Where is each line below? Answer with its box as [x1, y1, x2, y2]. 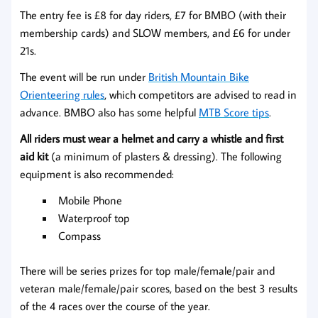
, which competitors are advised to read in [104, 87, 297, 102]
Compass [58, 228, 101, 243]
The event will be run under [20, 69, 148, 84]
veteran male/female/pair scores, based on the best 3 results [20, 280, 297, 295]
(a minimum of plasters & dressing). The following [48, 148, 282, 163]
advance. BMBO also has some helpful [20, 104, 199, 119]
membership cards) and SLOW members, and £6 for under [20, 25, 290, 40]
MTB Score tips [199, 104, 269, 119]
